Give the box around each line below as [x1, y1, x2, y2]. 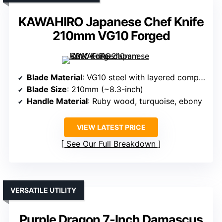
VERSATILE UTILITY [10, 186, 76, 195]
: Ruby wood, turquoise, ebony [88, 96, 202, 107]
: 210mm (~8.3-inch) [67, 84, 143, 95]
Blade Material [27, 72, 82, 83]
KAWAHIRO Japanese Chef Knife [18, 14, 204, 30]
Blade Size [27, 84, 67, 95]
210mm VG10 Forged [52, 28, 170, 44]
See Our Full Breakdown [66, 139, 156, 149]
